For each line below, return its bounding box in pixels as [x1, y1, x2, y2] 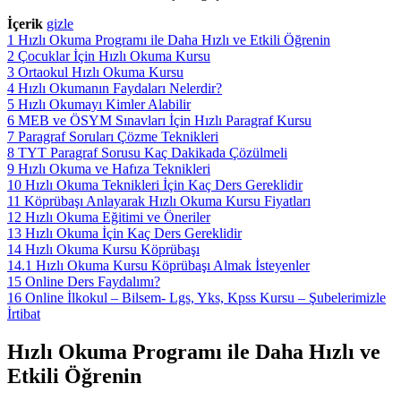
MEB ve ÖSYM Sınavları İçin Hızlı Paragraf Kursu [18, 112, 311, 128]
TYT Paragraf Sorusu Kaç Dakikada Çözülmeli [18, 144, 287, 160]
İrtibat [7, 305, 40, 321]
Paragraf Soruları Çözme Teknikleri [18, 128, 218, 144]
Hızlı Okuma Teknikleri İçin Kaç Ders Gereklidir [25, 176, 303, 192]
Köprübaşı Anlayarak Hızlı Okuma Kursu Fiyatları [24, 192, 311, 209]
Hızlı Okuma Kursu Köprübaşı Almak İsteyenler [36, 257, 310, 273]
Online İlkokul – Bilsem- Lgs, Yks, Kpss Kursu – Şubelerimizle [25, 289, 386, 305]
